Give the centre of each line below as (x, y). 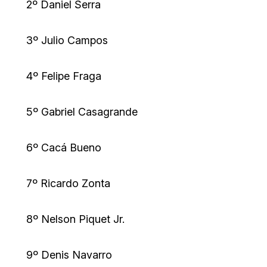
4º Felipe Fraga (64, 76)
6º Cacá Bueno (64, 148)
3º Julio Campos (67, 41)
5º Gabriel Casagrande (82, 112)
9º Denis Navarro (69, 255)
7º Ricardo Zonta (68, 184)
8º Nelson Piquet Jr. (75, 219)
